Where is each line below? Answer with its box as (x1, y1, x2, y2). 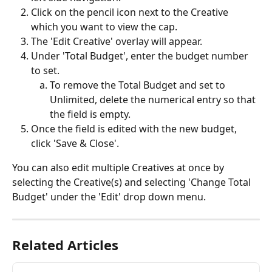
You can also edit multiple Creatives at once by (12, 161, 226, 175)
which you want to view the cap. (31, 19, 177, 33)
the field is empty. (50, 107, 133, 121)
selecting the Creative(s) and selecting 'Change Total (12, 175, 253, 189)
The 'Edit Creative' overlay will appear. (31, 34, 205, 48)
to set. (31, 64, 62, 78)
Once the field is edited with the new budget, (31, 122, 239, 136)
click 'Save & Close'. (31, 137, 119, 151)
